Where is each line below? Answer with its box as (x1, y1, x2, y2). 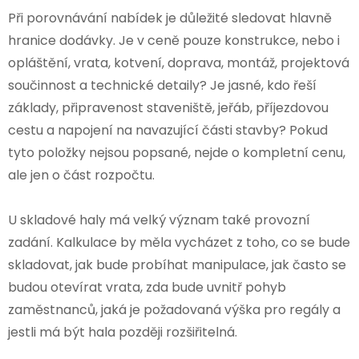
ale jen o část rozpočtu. (8, 165, 155, 184)
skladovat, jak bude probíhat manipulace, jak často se (8, 255, 346, 274)
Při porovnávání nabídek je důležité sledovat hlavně (8, 8, 332, 27)
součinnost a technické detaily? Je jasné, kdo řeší (8, 75, 317, 95)
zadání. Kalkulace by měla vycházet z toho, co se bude (8, 232, 350, 252)
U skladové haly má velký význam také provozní (8, 210, 310, 229)
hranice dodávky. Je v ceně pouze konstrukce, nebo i (8, 30, 340, 50)
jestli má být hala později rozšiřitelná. (8, 322, 237, 341)
